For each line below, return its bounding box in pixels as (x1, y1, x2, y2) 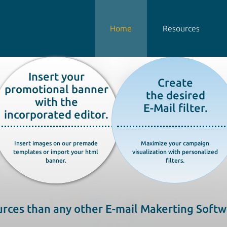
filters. (165, 157, 184, 164)
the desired (145, 89, 205, 101)
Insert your (28, 70, 85, 83)
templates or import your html (13, 148, 98, 155)
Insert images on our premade (14, 140, 98, 146)
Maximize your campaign (140, 140, 209, 146)
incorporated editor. (4, 108, 108, 121)
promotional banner (4, 83, 108, 95)
